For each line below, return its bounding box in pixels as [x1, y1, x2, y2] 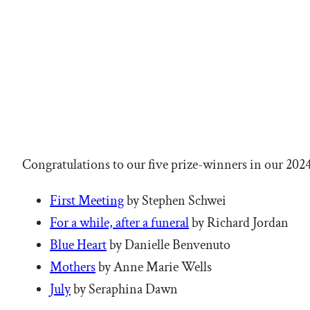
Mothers [50, 257, 95, 276]
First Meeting [50, 191, 124, 210]
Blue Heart [50, 235, 107, 254]
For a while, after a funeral [50, 213, 189, 232]
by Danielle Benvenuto [107, 235, 230, 254]
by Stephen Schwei [124, 191, 226, 210]
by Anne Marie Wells [95, 257, 212, 276]
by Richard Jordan [189, 213, 289, 232]
